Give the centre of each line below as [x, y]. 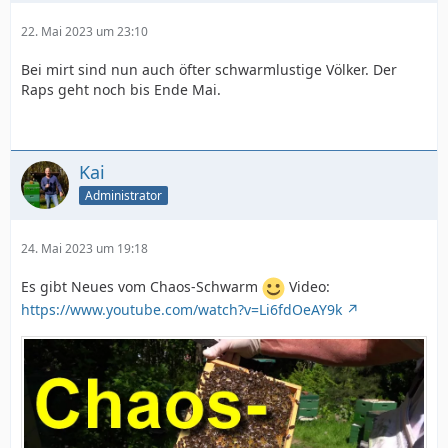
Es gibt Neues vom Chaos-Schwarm [141, 287]
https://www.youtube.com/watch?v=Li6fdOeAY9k [181, 309]
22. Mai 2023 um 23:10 [84, 31]
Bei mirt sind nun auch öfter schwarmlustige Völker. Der [209, 69]
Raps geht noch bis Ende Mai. [121, 89]
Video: [307, 287]
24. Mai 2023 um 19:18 [84, 248]
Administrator [123, 195]
